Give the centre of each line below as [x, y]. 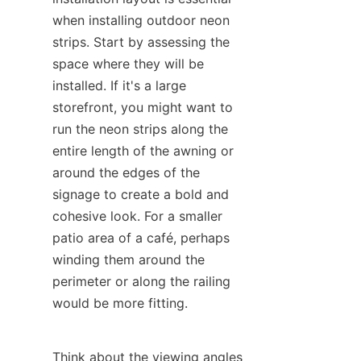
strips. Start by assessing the [141, 42]
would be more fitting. [120, 303]
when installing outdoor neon [141, 20]
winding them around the [129, 259]
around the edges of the [126, 172]
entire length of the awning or [143, 151]
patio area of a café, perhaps [141, 238]
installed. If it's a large [119, 85]
